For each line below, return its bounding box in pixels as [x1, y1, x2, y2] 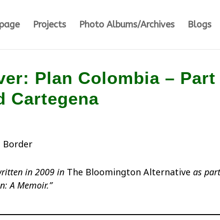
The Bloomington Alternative [67, 166, 191, 178]
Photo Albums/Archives [79, 19, 174, 30]
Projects [32, 19, 66, 30]
